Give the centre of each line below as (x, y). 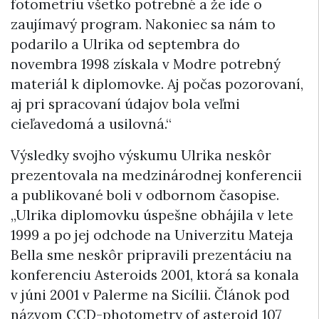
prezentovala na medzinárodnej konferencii (156, 175)
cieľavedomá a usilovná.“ (91, 124)
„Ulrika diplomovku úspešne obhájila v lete (152, 215)
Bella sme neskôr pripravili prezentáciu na (151, 255)
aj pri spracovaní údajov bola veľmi (125, 104)
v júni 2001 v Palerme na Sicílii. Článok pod (150, 294)
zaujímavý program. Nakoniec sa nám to (143, 24)
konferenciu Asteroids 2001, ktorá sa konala (155, 274)
